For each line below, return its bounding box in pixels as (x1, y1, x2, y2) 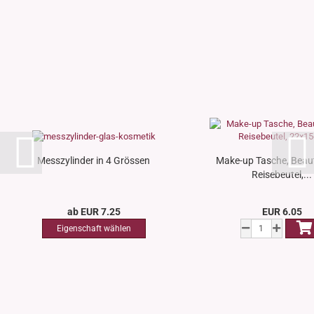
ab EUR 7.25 (67, 206, 121, 218)
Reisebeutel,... (252, 169, 313, 181)
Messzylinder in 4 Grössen (37, 155, 150, 167)
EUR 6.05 (262, 206, 303, 218)
